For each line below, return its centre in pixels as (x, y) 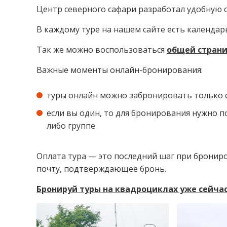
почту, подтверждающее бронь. (101, 169)
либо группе (71, 126)
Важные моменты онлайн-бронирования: (120, 70)
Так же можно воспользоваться (102, 50)
